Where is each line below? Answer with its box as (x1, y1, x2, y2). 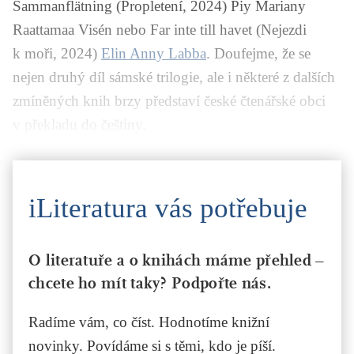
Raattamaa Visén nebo (13, 21, 150, 38)
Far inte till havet (150, 21, 256, 38)
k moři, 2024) (13, 44, 101, 62)
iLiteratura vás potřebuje (28, 192, 307, 224)
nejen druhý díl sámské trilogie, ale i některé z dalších (13, 68, 335, 85)
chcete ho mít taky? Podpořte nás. (28, 273, 271, 293)
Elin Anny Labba (101, 44, 206, 62)
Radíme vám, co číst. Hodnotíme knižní (28, 313, 269, 330)
